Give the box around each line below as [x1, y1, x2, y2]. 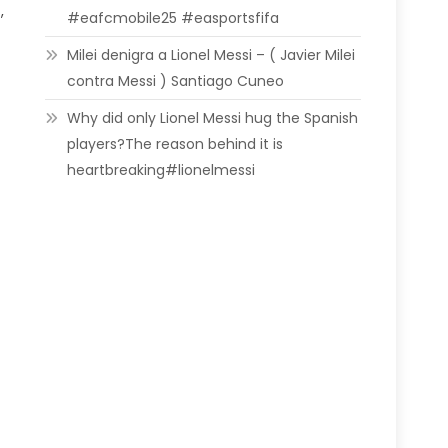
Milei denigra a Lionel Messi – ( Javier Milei [67, 45, 356, 65]
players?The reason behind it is [67, 134, 284, 154]
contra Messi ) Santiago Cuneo [67, 71, 285, 91]
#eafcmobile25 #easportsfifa [67, 8, 280, 28]
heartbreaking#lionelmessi [67, 160, 256, 180]
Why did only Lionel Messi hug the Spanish [67, 108, 359, 128]
